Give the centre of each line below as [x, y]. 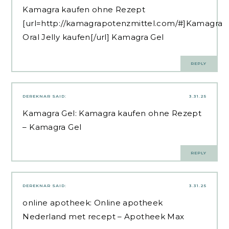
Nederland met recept [69, 217]
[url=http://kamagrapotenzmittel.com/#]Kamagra [123, 24]
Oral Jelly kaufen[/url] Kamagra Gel [93, 37]
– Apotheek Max [150, 217]
